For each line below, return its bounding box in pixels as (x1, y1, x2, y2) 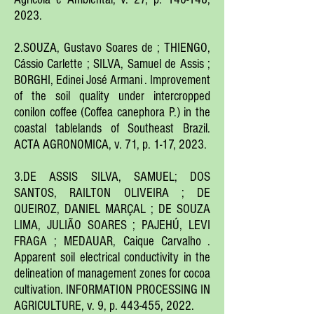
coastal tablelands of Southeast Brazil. (14, 121, 210, 136)
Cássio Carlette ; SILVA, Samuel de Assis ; (14, 57, 210, 71)
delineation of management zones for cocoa (14, 266, 210, 281)
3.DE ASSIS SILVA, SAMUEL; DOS (14, 170, 210, 184)
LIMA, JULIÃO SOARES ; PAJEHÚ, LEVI (14, 218, 210, 233)
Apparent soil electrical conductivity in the (14, 250, 210, 265)
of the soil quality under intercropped (14, 89, 210, 104)
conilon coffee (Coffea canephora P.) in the (14, 105, 210, 120)
